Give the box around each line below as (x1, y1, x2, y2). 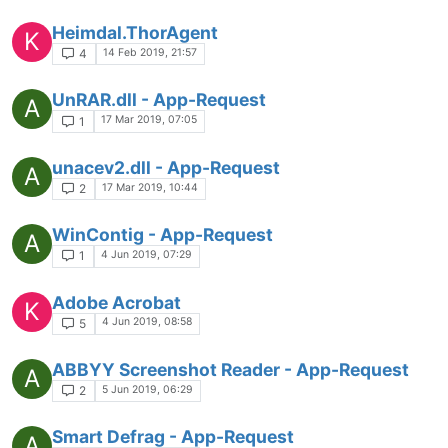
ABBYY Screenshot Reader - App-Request (52, 358, 409, 380)
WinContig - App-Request (52, 224, 273, 246)
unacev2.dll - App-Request (52, 156, 280, 178)
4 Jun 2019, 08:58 (102, 315, 193, 329)
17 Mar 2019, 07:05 (101, 113, 198, 127)
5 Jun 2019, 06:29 (102, 382, 194, 396)
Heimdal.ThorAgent (52, 22, 218, 44)
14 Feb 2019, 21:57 (103, 45, 198, 59)
